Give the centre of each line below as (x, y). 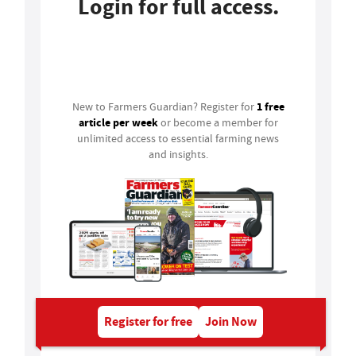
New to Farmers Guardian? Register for (164, 107)
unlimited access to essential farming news (178, 139)
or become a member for (218, 123)
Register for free (149, 321)
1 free (270, 107)
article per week (118, 123)
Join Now (231, 321)
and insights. (178, 155)
